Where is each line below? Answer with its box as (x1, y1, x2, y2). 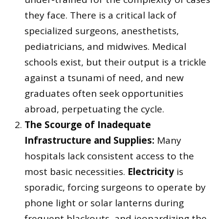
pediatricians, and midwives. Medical (24, 40, 186, 53)
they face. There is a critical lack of (24, 8, 176, 22)
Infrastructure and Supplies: (24, 133, 154, 147)
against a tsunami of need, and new (24, 71, 184, 84)
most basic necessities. (24, 165, 128, 178)
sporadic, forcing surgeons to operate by (24, 180, 206, 194)
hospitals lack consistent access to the (24, 149, 194, 162)
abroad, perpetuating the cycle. (24, 102, 164, 115)
